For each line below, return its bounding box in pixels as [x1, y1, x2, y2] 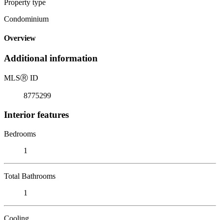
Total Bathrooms [4, 171, 55, 180]
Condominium [4, 14, 49, 23]
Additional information [4, 53, 98, 64]
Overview [4, 34, 36, 43]
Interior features [4, 109, 69, 120]
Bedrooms [4, 129, 36, 138]
